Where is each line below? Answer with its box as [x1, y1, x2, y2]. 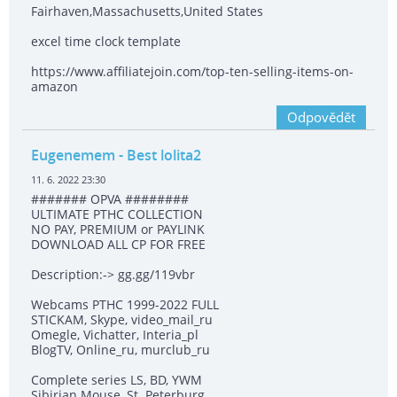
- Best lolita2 [115, 145, 201, 166]
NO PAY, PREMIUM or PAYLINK [31, 221, 205, 238]
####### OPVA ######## [31, 191, 189, 208]
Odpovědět [287, 108, 355, 127]
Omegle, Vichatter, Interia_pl [31, 326, 198, 344]
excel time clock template [31, 33, 181, 51]
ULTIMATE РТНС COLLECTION [31, 206, 203, 223]
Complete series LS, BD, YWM [31, 371, 202, 389]
